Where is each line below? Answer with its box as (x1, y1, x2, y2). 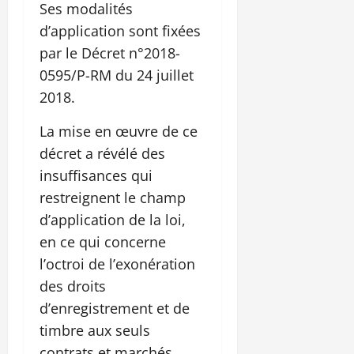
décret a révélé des (40, 144, 165, 164)
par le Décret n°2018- (40, 43, 180, 63)
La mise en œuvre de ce (40, 122, 198, 141)
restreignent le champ (40, 188, 186, 208)
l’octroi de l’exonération (40, 254, 195, 274)
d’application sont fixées (40, 21, 201, 41)
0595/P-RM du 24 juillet (40, 66, 194, 85)
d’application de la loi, (40, 210, 186, 230)
